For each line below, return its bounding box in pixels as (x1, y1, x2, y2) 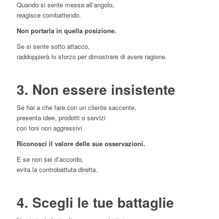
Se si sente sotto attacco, (16, 42, 90, 51)
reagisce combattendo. (16, 10, 81, 20)
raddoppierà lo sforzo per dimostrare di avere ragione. (16, 52, 167, 62)
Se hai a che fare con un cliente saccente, (16, 103, 136, 112)
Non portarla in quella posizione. (16, 26, 116, 36)
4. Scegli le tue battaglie (16, 192, 174, 213)
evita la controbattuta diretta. (16, 165, 98, 175)
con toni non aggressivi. (16, 123, 84, 133)
